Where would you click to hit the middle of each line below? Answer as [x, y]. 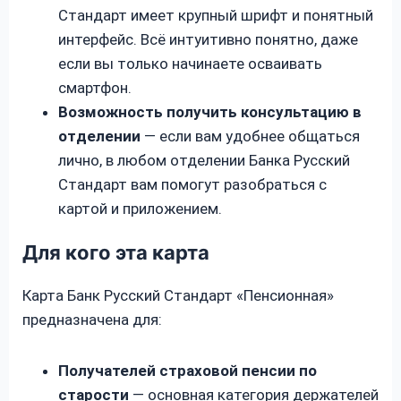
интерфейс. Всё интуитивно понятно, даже [208, 39]
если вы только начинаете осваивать [190, 63]
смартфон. [95, 87]
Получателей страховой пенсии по [188, 370]
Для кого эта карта [116, 252]
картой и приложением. [140, 208]
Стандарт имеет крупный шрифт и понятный [216, 15]
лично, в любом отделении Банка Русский [204, 160]
